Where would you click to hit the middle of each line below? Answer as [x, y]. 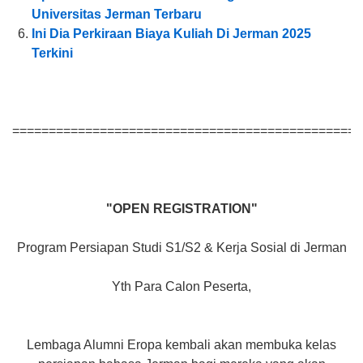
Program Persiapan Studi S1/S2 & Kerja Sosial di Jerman [181, 248]
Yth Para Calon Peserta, [181, 287]
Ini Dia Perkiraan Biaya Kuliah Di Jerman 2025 [171, 34]
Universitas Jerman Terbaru [117, 15]
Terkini [52, 53]
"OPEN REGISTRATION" [181, 209]
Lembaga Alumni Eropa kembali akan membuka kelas [181, 345]
